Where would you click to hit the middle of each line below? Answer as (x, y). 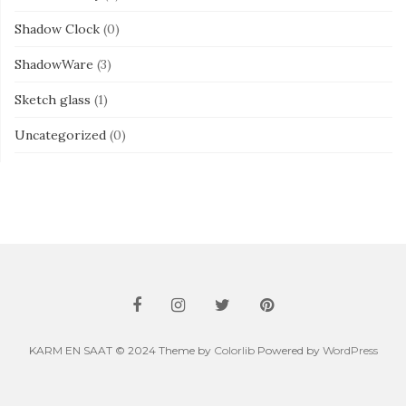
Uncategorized (60, 135)
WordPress (350, 350)
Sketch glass (53, 99)
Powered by (288, 350)
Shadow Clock (57, 29)
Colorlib (234, 350)
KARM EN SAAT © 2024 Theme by (121, 350)
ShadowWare (54, 64)
